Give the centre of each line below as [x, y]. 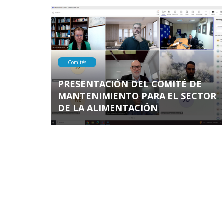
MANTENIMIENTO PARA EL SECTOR [137, 95]
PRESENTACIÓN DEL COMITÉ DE [130, 83]
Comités [77, 62]
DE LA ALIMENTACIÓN [108, 107]
